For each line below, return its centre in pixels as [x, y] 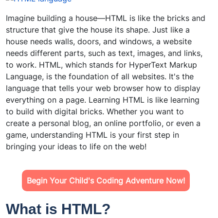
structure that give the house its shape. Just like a [98, 30]
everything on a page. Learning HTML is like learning [103, 100]
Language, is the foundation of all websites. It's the [100, 77]
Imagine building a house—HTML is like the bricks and [106, 18]
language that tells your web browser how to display [103, 88]
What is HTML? [58, 209]
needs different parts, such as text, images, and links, [104, 53]
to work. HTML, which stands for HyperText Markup [101, 65]
